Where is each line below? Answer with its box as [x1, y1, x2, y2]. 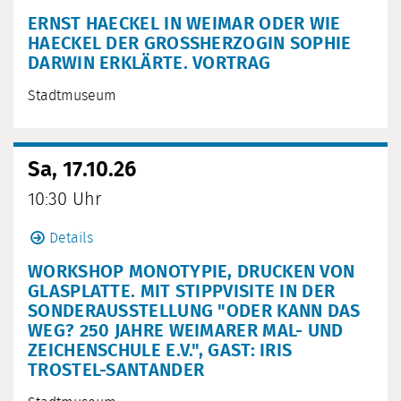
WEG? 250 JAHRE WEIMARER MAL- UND [28, 322, 344, 341]
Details [49, 231, 93, 246]
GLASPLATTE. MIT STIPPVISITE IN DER [28, 283, 336, 302]
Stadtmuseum [28, 89, 116, 104]
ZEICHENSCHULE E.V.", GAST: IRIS [28, 342, 293, 361]
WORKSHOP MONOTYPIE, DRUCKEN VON [28, 263, 355, 282]
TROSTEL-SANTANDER [28, 362, 205, 380]
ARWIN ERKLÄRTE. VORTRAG [28, 55, 259, 73]
